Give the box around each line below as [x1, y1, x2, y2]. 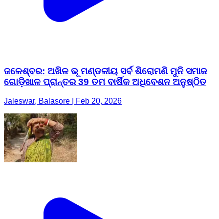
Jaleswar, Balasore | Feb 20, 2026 [4, 97, 122, 106]
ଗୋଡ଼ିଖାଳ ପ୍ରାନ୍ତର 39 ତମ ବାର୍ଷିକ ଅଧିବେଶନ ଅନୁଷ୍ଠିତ [4, 77, 206, 88]
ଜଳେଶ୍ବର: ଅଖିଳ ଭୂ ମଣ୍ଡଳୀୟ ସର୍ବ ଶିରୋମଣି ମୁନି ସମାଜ [4, 66, 207, 77]
